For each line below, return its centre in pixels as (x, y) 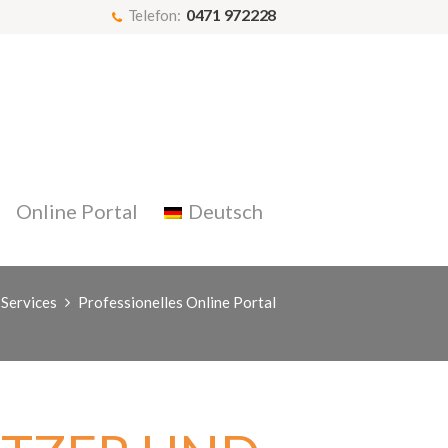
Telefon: (155, 15)
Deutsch (225, 210)
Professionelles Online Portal (177, 301)
